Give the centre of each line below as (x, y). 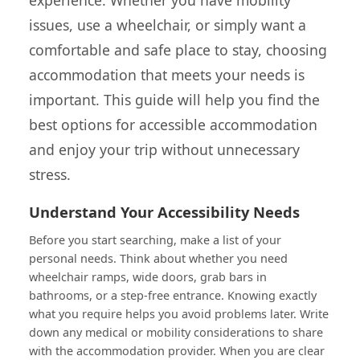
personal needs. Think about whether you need (158, 258)
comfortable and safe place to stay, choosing (178, 49)
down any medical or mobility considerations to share (176, 332)
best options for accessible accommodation (173, 124)
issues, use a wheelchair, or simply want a (168, 25)
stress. (50, 174)
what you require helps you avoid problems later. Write (179, 313)
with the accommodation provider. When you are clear (177, 350)
